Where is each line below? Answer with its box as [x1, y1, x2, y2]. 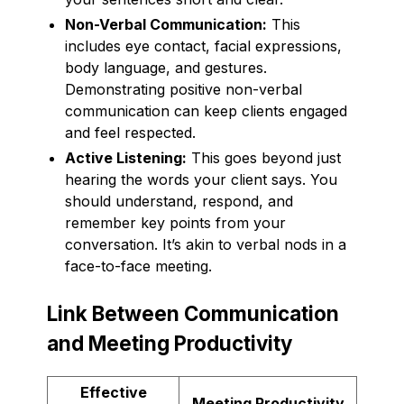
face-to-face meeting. [65, 256, 212, 275]
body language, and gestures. [65, 58, 267, 77]
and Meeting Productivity [47, 330, 292, 355]
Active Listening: [65, 148, 187, 167]
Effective [79, 382, 147, 401]
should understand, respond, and [65, 191, 293, 210]
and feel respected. [65, 123, 196, 142]
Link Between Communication [47, 300, 339, 326]
